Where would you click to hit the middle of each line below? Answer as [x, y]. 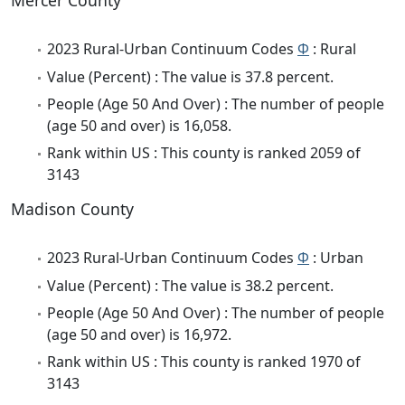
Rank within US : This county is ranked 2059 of [204, 153]
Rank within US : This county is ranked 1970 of [204, 362]
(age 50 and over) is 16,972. [139, 335]
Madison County [72, 209]
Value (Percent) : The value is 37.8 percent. [190, 76]
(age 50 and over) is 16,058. [139, 125]
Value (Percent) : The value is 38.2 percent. [190, 285]
